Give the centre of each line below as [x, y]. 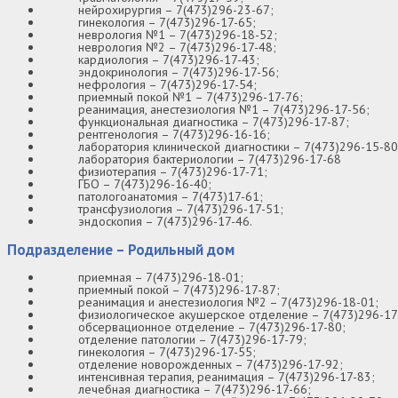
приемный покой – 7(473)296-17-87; [179, 290]
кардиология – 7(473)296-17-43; [169, 59]
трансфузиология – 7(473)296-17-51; [181, 208]
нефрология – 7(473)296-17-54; [167, 84]
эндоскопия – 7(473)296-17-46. [165, 221]
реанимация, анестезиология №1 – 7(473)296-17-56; [224, 109]
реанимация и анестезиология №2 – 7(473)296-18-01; [228, 302]
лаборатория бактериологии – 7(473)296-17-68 [210, 159]
